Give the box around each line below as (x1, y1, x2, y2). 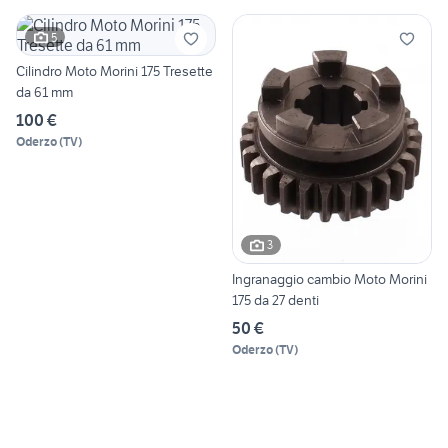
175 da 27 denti (232, 290, 319, 309)
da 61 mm (16, 83, 73, 102)
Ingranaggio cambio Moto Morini (232, 269, 427, 288)
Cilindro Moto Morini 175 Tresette (16, 62, 213, 81)
